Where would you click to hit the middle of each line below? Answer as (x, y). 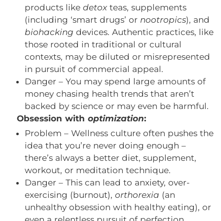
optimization (116, 118)
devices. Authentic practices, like (144, 32)
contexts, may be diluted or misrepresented (117, 56)
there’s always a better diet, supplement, (110, 158)
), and (198, 19)
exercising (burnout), (70, 195)
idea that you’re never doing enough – (105, 145)
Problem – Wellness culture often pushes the (119, 133)
